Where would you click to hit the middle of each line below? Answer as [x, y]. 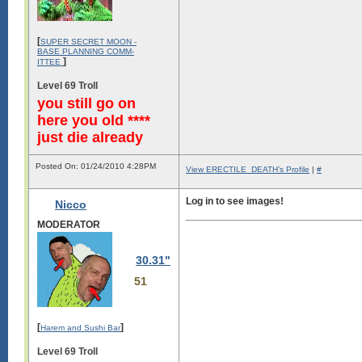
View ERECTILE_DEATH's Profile [248, 169]
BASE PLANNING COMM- [86, 51]
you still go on [86, 103]
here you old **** [94, 120]
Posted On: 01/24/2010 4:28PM [96, 166]
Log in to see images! [235, 201]
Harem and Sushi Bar [80, 327]
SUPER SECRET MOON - [88, 41]
